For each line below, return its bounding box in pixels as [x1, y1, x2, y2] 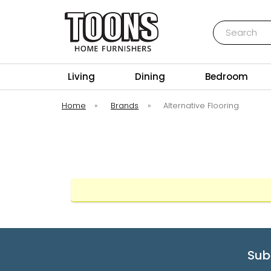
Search [212, 20, 243, 32]
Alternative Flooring [163, 100, 240, 111]
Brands [111, 100, 139, 111]
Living [68, 70, 95, 83]
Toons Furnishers [75, 51, 148, 64]
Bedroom [205, 70, 249, 83]
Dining [135, 70, 166, 83]
